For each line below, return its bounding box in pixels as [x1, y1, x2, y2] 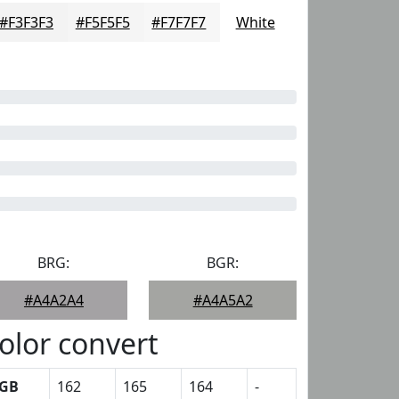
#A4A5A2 [192, 290, 253, 310]
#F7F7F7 [151, 12, 207, 32]
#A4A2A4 [23, 290, 84, 310]
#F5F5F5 [75, 12, 130, 32]
